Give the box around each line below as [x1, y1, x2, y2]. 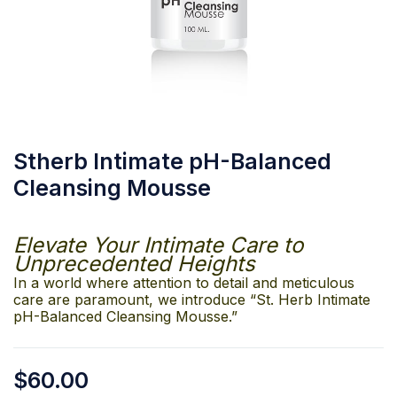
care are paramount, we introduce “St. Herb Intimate [13, 291, 370, 308]
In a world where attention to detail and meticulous [13, 274, 354, 292]
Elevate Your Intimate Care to [13, 232, 303, 258]
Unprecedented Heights [13, 251, 255, 276]
